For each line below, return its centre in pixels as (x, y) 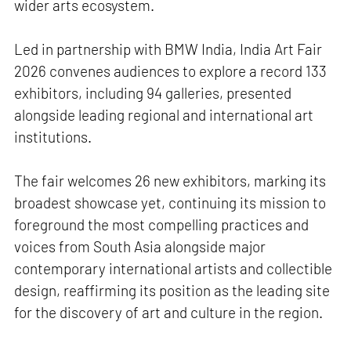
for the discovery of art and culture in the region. (169, 312)
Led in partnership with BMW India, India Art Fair (168, 49)
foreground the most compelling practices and (162, 224)
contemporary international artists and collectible (174, 268)
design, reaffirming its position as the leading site (172, 290)
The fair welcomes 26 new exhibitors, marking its (170, 180)
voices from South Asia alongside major (140, 246)
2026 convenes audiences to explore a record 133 (171, 71)
